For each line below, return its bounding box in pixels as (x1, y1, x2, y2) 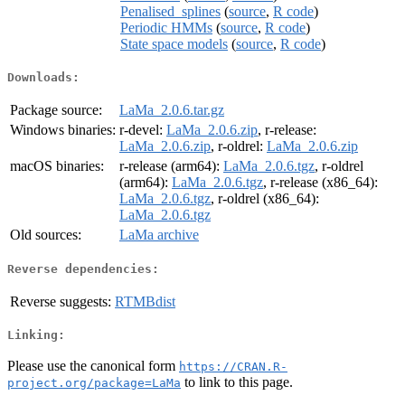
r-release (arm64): (119, 158, 223, 174)
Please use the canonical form (7, 357, 179, 373)
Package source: (10, 102, 102, 118)
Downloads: (7, 71, 80, 85)
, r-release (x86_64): (263, 174, 378, 191)
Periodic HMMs (120, 19, 212, 35)
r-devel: (119, 122, 166, 138)
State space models (120, 35, 228, 52)
